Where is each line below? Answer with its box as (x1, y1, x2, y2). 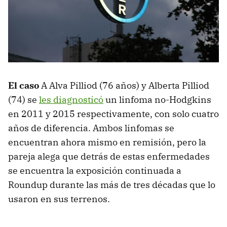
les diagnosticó (39, 94, 103, 106)
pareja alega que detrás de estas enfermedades (8, 150, 210, 163)
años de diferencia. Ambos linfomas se (8, 122, 174, 134)
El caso (8, 80, 39, 92)
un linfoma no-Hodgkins (103, 94, 211, 106)
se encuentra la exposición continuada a (8, 165, 181, 177)
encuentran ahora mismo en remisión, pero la (8, 136, 206, 148)
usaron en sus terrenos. (8, 193, 110, 205)
